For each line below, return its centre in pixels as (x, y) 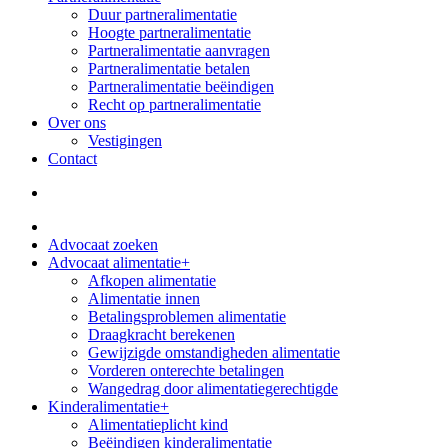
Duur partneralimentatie (162, 14)
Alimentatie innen (144, 298)
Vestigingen (125, 140)
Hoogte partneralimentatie (169, 32)
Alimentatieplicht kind (158, 424)
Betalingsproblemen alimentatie (187, 316)
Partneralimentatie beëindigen (181, 86)
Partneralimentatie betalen (169, 68)
